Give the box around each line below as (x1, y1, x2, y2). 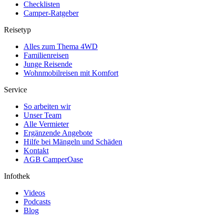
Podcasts (24, 197, 51, 206)
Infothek (4, 172, 30, 181)
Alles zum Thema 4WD (24, 42, 98, 51)
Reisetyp (4, 26, 31, 34)
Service (4, 85, 27, 94)
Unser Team (24, 111, 61, 120)
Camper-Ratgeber (24, 9, 79, 18)
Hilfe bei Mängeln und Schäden (24, 137, 122, 146)
